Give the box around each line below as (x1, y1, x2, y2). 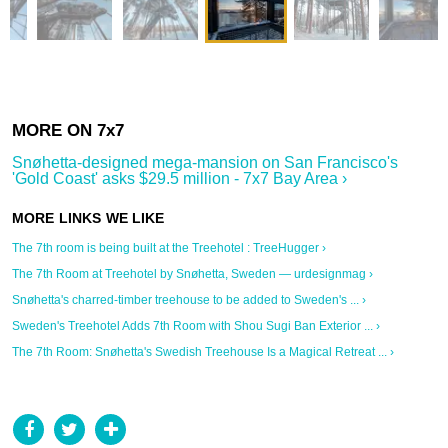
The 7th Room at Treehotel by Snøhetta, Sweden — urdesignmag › (12, 267, 373, 282)
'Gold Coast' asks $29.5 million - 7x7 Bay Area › (12, 170, 347, 188)
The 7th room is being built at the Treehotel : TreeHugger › (12, 241, 326, 256)
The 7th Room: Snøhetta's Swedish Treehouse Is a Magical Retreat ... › (12, 345, 394, 360)
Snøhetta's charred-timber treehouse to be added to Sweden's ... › (12, 293, 366, 308)
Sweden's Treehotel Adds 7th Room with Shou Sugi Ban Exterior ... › (12, 319, 380, 334)
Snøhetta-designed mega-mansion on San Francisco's (12, 154, 398, 172)
